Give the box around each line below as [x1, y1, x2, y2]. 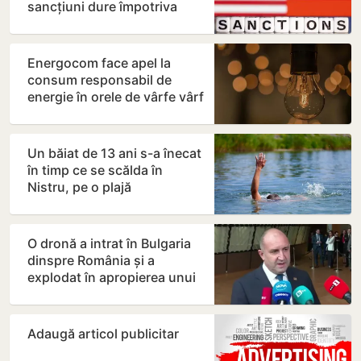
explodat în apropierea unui [27, 269, 196, 286]
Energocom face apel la [27, 55, 171, 72]
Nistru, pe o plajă [27, 179, 131, 196]
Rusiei [27, 15, 64, 32]
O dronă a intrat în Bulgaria [27, 235, 191, 252]
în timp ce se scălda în [27, 162, 163, 179]
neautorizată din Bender [27, 196, 175, 213]
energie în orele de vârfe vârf [27, 89, 204, 106]
